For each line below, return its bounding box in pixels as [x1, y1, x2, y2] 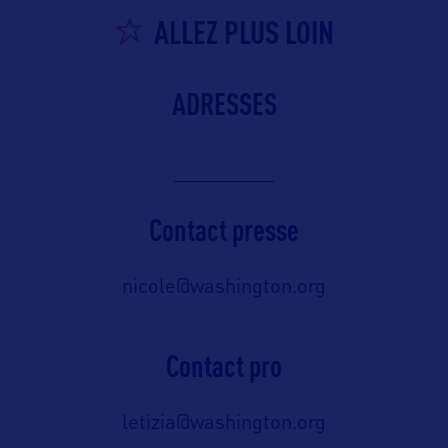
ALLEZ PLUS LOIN [154, 13, 334, 51]
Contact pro [166, 348, 282, 384]
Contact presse [149, 212, 299, 248]
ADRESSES [171, 86, 277, 122]
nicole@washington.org [122, 278, 326, 299]
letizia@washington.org [122, 414, 326, 435]
